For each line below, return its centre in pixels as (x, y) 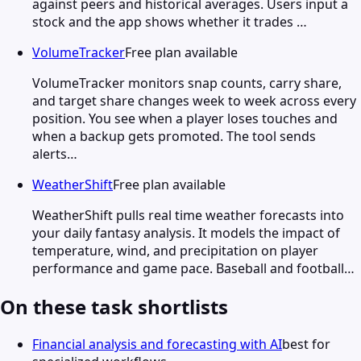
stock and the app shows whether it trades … (170, 21)
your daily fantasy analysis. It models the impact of (186, 232)
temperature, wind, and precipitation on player (175, 250)
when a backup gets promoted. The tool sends (174, 136)
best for (306, 344)
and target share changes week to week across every (194, 100)
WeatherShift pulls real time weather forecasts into (188, 215)
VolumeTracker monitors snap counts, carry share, (187, 83)
